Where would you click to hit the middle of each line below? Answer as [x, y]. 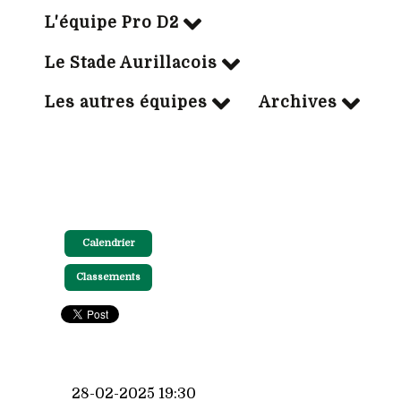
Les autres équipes [126, 102]
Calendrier [108, 243]
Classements [108, 277]
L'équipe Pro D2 [112, 23]
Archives [298, 102]
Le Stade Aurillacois [131, 62]
